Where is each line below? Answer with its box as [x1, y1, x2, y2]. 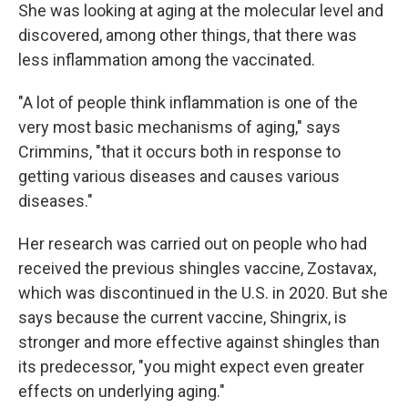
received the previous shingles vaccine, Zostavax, [18, 259, 376, 278]
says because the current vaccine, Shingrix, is [18, 308, 347, 327]
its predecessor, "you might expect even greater [18, 357, 364, 376]
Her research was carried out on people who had [18, 234, 367, 253]
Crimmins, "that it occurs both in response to [18, 142, 341, 161]
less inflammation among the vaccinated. [18, 50, 315, 69]
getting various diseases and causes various [18, 167, 340, 186]
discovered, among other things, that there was [18, 25, 357, 45]
